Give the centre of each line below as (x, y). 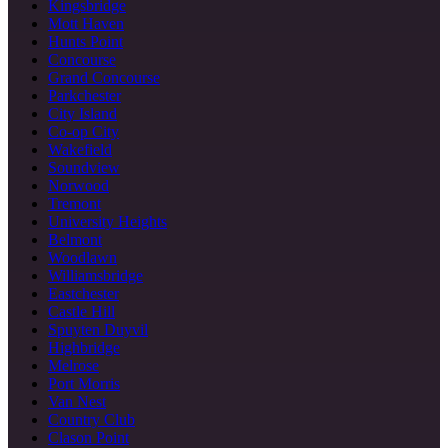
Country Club (91, 419)
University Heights (107, 221)
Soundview (84, 167)
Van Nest (77, 401)
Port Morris (84, 383)
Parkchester (84, 95)
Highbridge (84, 347)
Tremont (74, 203)
